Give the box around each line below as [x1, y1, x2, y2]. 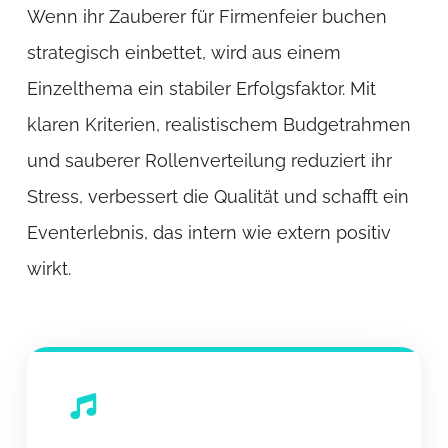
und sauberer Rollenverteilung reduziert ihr [26, 149, 392, 171]
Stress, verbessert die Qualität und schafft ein [26, 185, 409, 207]
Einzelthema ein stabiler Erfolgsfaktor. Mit [26, 77, 376, 99]
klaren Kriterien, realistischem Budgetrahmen [26, 113, 411, 135]
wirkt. [26, 257, 71, 279]
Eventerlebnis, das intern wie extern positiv [26, 221, 391, 243]
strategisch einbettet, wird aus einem [26, 41, 341, 63]
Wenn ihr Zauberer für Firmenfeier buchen [26, 5, 387, 27]
